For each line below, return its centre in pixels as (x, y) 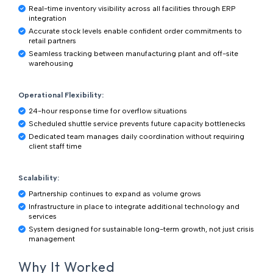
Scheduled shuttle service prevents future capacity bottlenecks (137, 124)
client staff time (55, 147)
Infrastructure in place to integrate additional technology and (134, 207)
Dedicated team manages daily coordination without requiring (136, 137)
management (51, 239)
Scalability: (38, 178)
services (42, 217)
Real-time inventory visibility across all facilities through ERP (132, 9)
